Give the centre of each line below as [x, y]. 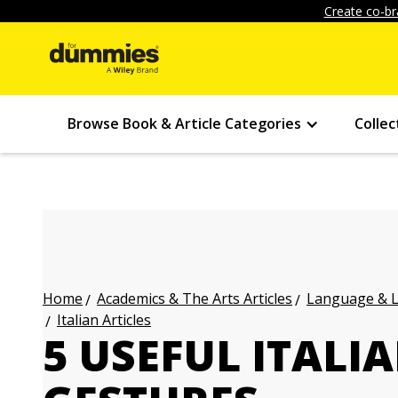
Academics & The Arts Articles [195, 298]
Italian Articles [104, 320]
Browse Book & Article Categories [184, 123]
